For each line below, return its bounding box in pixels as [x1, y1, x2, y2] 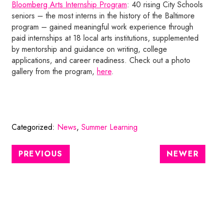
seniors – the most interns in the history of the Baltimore [12, 10, 195, 22]
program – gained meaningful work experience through [12, 21, 193, 33]
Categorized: [12, 122, 57, 133]
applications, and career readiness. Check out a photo [12, 55, 190, 66]
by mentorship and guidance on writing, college [12, 44, 167, 55]
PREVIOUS [18, 148, 63, 160]
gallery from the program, [12, 66, 97, 77]
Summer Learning [81, 122, 138, 133]
